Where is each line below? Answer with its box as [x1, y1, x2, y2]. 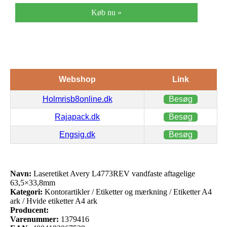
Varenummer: [10, 214, 59, 223]
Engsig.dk [59, 130, 95, 139]
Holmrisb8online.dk [42, 94, 112, 103]
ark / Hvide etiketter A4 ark [10, 196, 97, 205]
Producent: [10, 205, 49, 214]
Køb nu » [91, 8, 122, 17]
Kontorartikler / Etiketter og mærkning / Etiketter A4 [43, 187, 212, 196]
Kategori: [10, 187, 43, 196]
